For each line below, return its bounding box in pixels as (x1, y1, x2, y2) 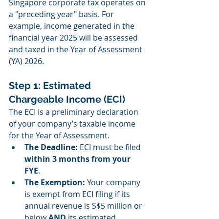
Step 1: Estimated (9, 80, 93, 92)
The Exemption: (24, 177, 85, 188)
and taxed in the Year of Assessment (9, 44, 144, 55)
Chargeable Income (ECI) (9, 93, 125, 106)
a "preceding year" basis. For (9, 9, 116, 20)
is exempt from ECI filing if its (24, 189, 132, 200)
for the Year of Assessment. (9, 130, 109, 141)
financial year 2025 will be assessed (9, 32, 140, 44)
